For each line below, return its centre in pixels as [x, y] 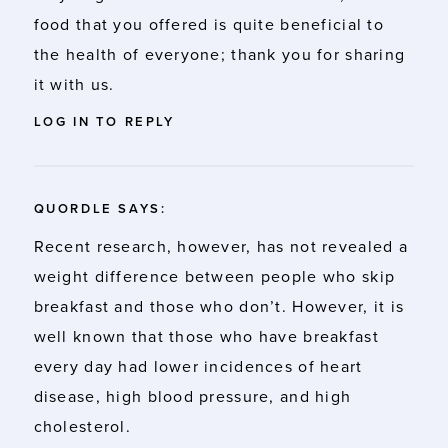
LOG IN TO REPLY [104, 121]
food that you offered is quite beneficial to [208, 24]
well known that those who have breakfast [206, 336]
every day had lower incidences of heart [198, 366]
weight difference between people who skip [214, 276]
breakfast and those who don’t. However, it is [219, 306]
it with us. [74, 84]
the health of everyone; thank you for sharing [219, 54]
